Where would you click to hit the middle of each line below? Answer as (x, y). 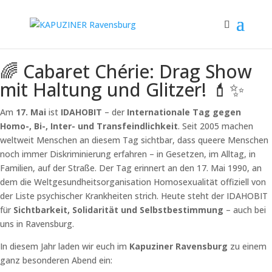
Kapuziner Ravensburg (178, 246)
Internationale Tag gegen (184, 112)
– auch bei (245, 210)
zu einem (247, 246)
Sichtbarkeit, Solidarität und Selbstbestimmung (118, 210)
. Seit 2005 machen (216, 126)
